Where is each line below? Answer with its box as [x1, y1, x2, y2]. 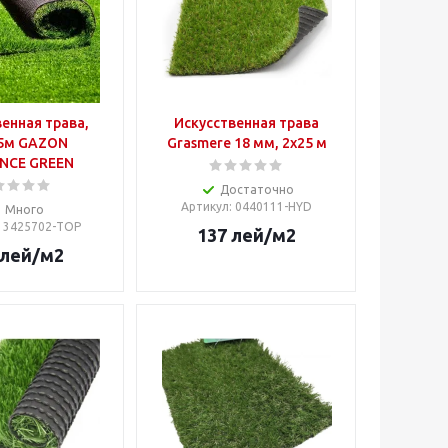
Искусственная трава [174, 114, 319, 131]
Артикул [181, 199, 229, 213]
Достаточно [219, 182, 294, 196]
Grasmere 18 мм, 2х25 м [166, 134, 327, 151]
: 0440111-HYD [229, 199, 312, 213]
